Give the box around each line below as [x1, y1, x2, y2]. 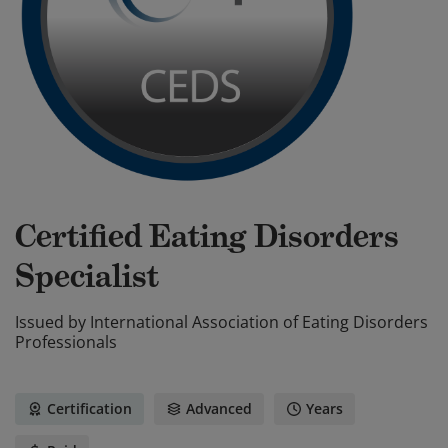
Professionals [15, 331, 117, 353]
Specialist [15, 256, 159, 296]
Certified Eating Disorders [15, 216, 399, 256]
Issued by [15, 311, 86, 333]
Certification [47, 399, 132, 418]
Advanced [186, 399, 252, 418]
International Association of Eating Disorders [90, 311, 428, 333]
